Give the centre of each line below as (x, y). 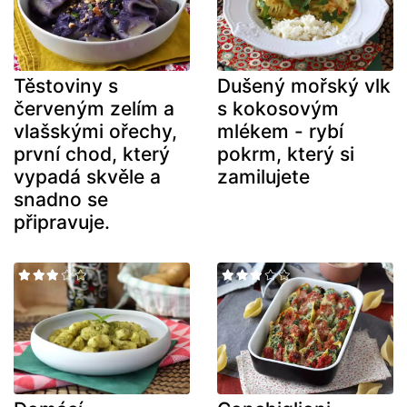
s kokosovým (278, 108)
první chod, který (92, 154)
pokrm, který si (286, 154)
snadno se (61, 199)
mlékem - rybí (280, 131)
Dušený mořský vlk (304, 85)
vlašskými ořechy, (95, 131)
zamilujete (263, 176)
